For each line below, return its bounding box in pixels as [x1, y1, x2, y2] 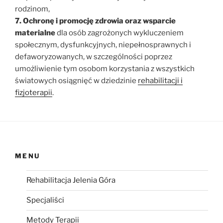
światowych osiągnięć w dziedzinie [15, 76, 138, 85]
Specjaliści [26, 196, 64, 205]
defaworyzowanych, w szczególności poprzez [15, 52, 172, 61]
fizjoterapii [15, 88, 52, 97]
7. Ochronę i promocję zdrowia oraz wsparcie [15, 16, 176, 25]
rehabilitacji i [138, 76, 183, 85]
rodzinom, [15, 4, 50, 13]
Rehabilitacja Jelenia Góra [26, 176, 115, 185]
